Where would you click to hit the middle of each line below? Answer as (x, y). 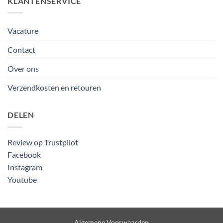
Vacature (23, 31)
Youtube (22, 179)
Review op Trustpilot (43, 142)
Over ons (23, 69)
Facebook (24, 154)
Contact (21, 50)
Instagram (25, 167)
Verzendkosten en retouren (54, 88)
